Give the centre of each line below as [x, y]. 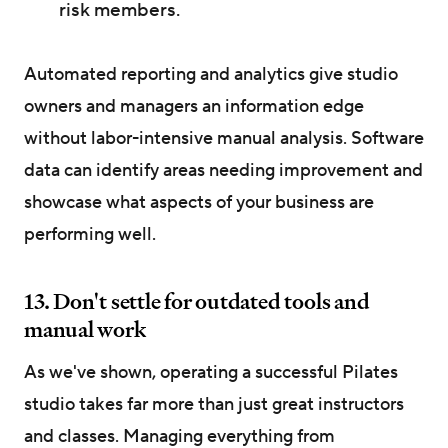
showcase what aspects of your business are [199, 203]
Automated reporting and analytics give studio [211, 75]
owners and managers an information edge [194, 107]
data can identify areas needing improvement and [223, 171]
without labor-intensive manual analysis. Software [224, 139]
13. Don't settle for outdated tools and [197, 301]
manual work [85, 329]
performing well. [90, 235]
